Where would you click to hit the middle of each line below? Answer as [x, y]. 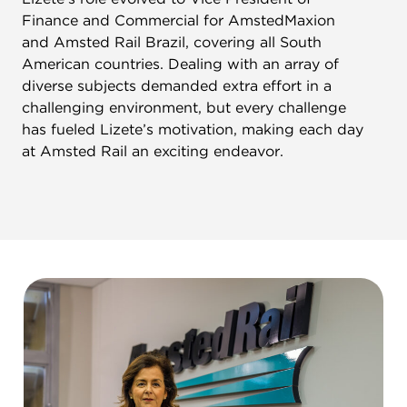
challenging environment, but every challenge [184, 108]
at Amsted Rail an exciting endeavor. [153, 151]
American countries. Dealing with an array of [180, 64]
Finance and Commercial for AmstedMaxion [179, 20]
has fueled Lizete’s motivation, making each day [193, 129]
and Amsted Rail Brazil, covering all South [172, 42]
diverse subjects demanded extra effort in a [177, 86]
